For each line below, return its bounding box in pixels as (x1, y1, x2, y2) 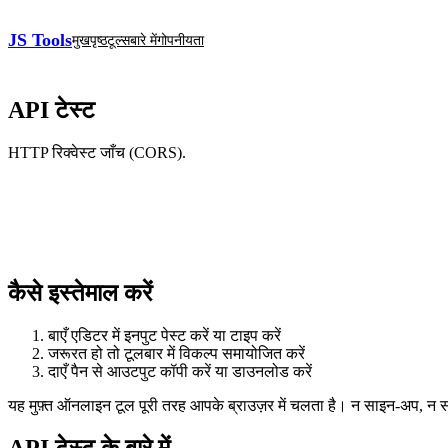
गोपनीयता (157, 32, 204, 48)
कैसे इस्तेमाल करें (8, 279, 152, 306)
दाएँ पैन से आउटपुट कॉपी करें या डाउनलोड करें (48, 362, 312, 380)
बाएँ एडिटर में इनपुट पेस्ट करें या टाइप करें (48, 326, 281, 344)
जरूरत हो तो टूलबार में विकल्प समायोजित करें (48, 344, 305, 362)
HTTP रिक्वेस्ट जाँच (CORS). (8, 143, 186, 161)
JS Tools (8, 30, 72, 50)
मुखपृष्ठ (72, 32, 107, 48)
